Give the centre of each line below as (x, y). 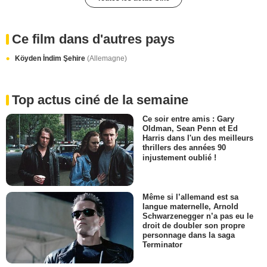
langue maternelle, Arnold (190, 206)
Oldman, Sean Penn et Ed (190, 129)
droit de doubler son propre (194, 225)
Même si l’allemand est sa (190, 197)
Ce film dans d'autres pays (93, 39)
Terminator (162, 245)
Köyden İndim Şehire (51, 59)
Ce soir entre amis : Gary (188, 119)
